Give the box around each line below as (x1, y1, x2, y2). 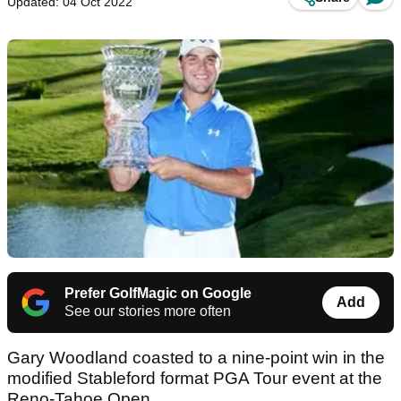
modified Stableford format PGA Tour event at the (7, 369, 382, 388)
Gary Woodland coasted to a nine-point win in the (7, 348, 385, 368)
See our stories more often (64, 303, 231, 320)
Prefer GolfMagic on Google (64, 286, 252, 302)
